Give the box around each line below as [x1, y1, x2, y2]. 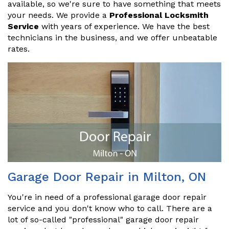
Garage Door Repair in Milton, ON [8, 169, 206, 184]
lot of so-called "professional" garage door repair [8, 214, 199, 224]
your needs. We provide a [8, 10, 109, 20]
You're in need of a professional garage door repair [8, 192, 207, 202]
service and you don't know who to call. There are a [8, 203, 212, 213]
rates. [8, 43, 30, 54]
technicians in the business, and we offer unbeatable [8, 32, 217, 42]
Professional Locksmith [109, 10, 209, 20]
